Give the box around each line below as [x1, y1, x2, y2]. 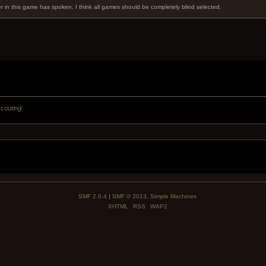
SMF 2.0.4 [78, 192, 107, 199]
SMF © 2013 [112, 192, 147, 199]
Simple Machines [150, 192, 197, 199]
